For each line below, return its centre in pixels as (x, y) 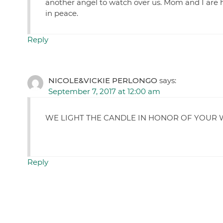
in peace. (61, 13)
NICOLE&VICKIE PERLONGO (103, 81)
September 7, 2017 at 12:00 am (104, 92)
